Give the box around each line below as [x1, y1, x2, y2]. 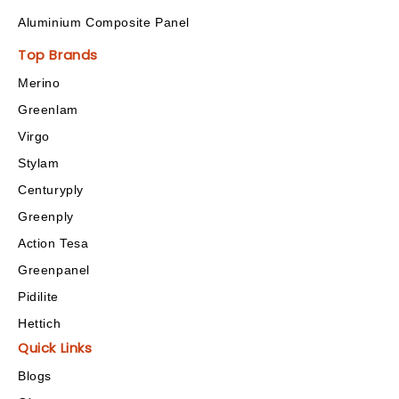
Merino [18, 75, 61, 90]
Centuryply [18, 182, 84, 197]
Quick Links [18, 338, 93, 357]
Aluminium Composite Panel [18, 14, 190, 29]
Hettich [18, 315, 61, 330]
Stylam [18, 155, 60, 170]
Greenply [18, 208, 74, 224]
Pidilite [18, 289, 59, 304]
